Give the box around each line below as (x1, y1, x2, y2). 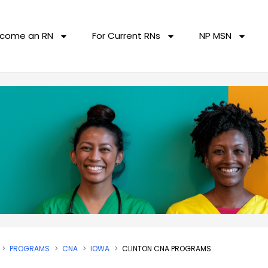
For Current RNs (92, 29, 161, 42)
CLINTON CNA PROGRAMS (122, 243, 211, 254)
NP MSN (199, 29, 232, 42)
